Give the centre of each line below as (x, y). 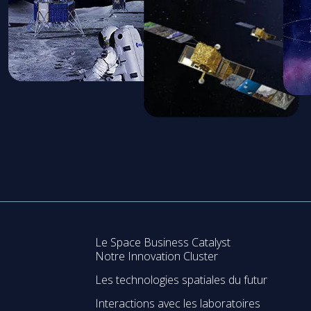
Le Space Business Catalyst (163, 243)
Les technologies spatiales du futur (182, 279)
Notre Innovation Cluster (157, 256)
